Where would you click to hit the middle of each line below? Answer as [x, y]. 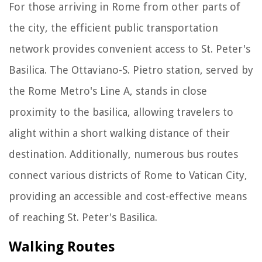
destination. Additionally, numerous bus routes [123, 154]
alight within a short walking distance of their [119, 133]
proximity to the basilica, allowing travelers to [121, 112]
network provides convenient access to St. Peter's [130, 49]
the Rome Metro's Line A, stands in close [108, 91]
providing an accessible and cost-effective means [128, 196]
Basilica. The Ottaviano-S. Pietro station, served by [131, 70]
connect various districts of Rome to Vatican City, [128, 175]
